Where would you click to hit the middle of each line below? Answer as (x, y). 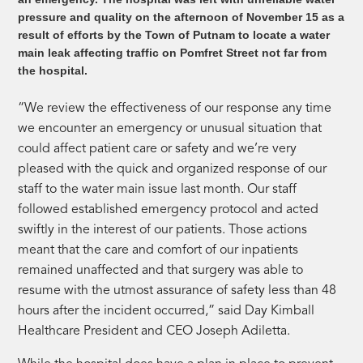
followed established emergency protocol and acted (169, 209)
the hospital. (55, 70)
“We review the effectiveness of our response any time (175, 108)
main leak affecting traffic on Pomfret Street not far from (173, 52)
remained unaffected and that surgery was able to (161, 270)
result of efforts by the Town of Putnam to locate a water (174, 34)
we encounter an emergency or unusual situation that (170, 128)
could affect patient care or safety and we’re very (158, 149)
